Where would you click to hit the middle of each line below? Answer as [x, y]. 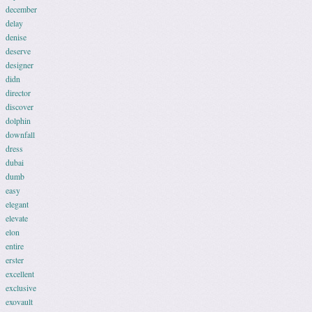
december [21, 9]
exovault [19, 302]
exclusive [21, 288]
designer [19, 65]
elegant [17, 204]
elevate [17, 218]
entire [15, 246]
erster [15, 260]
